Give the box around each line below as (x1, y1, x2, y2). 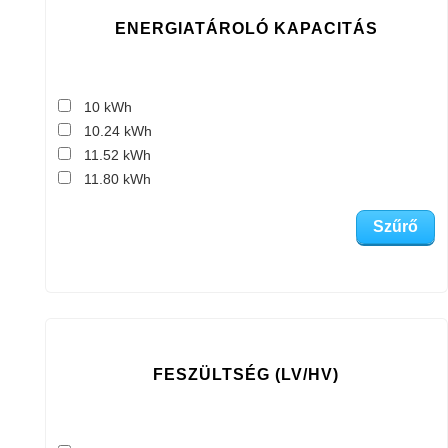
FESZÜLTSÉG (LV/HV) (153, 366, 340, 384)
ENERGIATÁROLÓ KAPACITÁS (114, 20, 378, 38)
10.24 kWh (83, 123, 152, 140)
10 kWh (83, 99, 132, 116)
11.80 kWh (83, 171, 151, 188)
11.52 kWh (83, 147, 151, 164)
